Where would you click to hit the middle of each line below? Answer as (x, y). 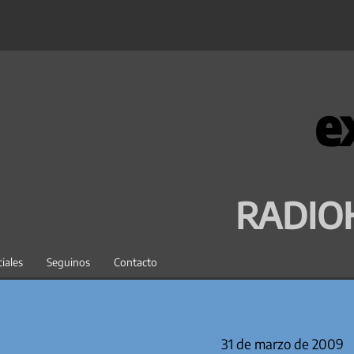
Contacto (136, 262)
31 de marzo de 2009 (282, 343)
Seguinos (68, 262)
